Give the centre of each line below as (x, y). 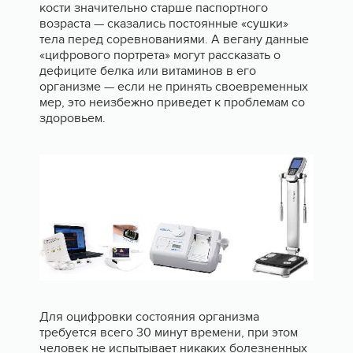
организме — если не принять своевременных (174, 86)
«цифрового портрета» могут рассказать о (160, 55)
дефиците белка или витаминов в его (148, 71)
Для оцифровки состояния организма (149, 316)
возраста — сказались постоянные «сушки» (164, 23)
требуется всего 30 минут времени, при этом (169, 332)
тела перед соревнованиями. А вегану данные (174, 39)
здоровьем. (72, 118)
